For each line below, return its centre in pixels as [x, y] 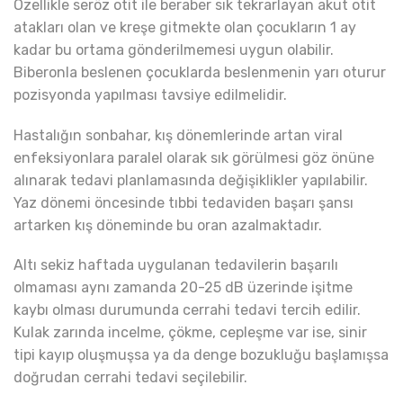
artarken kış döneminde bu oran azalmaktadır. [168, 225]
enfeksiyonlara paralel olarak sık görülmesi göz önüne [194, 157]
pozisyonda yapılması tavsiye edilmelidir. [150, 95]
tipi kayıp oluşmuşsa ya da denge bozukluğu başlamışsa [201, 354]
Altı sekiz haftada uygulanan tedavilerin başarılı [176, 264]
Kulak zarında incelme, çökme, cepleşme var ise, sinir [190, 332]
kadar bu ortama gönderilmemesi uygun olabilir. [174, 50]
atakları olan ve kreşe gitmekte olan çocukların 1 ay [185, 28]
